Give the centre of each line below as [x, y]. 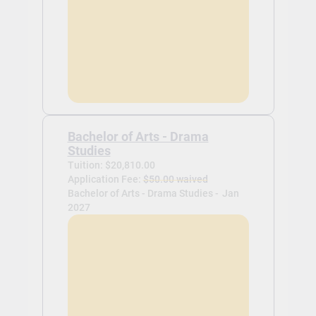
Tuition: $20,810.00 [111, 165]
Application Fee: [105, 179]
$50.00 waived [175, 179]
